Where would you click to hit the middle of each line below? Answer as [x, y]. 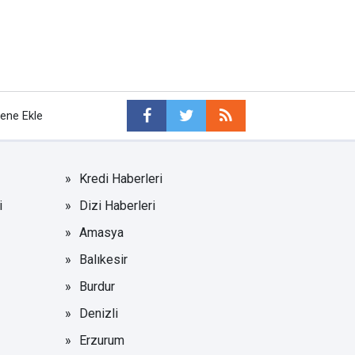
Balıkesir [104, 259]
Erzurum [102, 340]
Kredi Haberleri [121, 178]
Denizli [99, 313]
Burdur [97, 286]
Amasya [102, 232]
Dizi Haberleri [118, 205]
